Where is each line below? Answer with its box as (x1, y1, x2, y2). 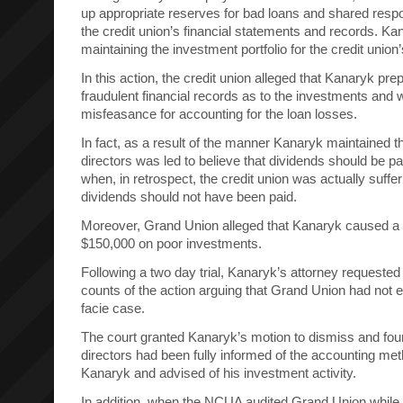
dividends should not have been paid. (81, 189, 297, 204)
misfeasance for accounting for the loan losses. (81, 106, 357, 121)
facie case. (81, 300, 145, 316)
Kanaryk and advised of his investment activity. (81, 365, 356, 381)
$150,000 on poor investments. (81, 236, 262, 251)
